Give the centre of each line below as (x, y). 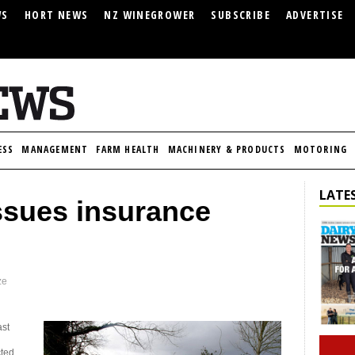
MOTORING (321, 149)
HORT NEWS (56, 15)
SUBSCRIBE (240, 15)
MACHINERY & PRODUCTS (227, 149)
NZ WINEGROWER (150, 15)
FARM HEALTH (128, 149)
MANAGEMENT (55, 149)
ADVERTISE (315, 15)
